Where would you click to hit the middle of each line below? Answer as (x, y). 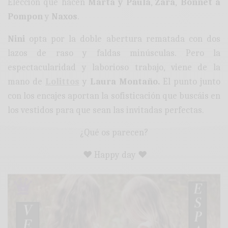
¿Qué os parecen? (114, 133)
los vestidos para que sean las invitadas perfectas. (106, 110)
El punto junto (190, 82)
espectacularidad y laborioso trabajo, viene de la (114, 68)
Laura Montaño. (125, 82)
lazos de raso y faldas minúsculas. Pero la (114, 53)
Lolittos (62, 82)
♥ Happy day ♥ (114, 155)
